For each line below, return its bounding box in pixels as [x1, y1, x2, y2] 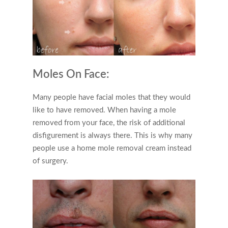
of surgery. [33, 157, 68, 165]
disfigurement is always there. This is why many [33, 132, 192, 140]
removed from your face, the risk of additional [33, 119, 185, 127]
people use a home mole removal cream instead [33, 145, 191, 153]
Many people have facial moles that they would [33, 94, 190, 102]
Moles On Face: [33, 69, 109, 80]
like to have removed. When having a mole [33, 106, 176, 115]
